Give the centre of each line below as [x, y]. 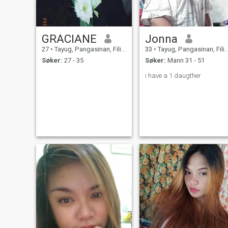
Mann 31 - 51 [185, 61]
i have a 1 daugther [173, 76]
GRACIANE [69, 38]
